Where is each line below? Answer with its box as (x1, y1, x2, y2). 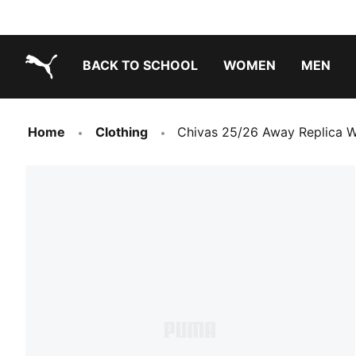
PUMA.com (25, 83, 91, 99)
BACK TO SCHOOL (83, 57, 198, 73)
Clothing (95, 124, 148, 140)
